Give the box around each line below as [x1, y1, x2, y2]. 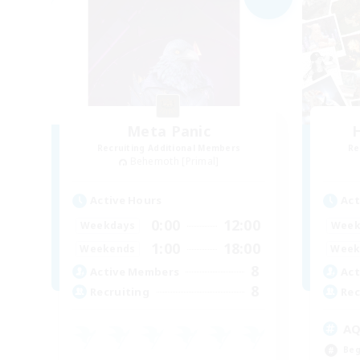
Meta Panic [127, 121, 211, 141]
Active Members [90, 264, 180, 279]
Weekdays [80, 218, 136, 232]
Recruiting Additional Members [96, 142, 241, 154]
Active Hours [90, 193, 162, 208]
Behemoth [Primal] [129, 154, 219, 169]
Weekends [80, 241, 136, 256]
